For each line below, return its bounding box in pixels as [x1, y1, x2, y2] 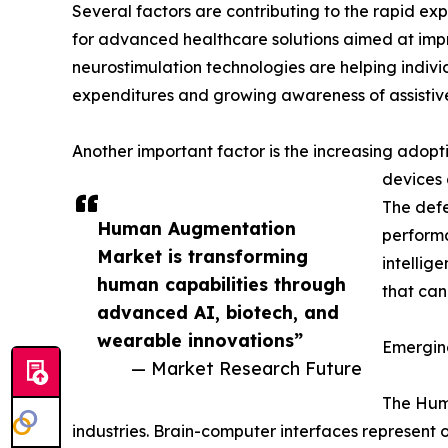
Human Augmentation [97, 217, 296, 240]
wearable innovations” [97, 329, 303, 352]
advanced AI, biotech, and [97, 301, 339, 324]
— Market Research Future [131, 357, 362, 380]
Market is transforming [97, 245, 308, 268]
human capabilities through [97, 273, 346, 296]
